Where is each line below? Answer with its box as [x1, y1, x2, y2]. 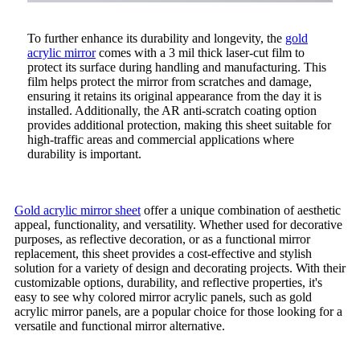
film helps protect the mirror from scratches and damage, [27, 74, 312, 88]
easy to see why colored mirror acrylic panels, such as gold [14, 289, 312, 304]
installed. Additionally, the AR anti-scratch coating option [27, 103, 317, 117]
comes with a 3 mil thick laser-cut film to [96, 45, 305, 59]
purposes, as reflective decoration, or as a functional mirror [14, 231, 310, 246]
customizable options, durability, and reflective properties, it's [14, 275, 322, 289]
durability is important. [27, 146, 141, 161]
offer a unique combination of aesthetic [141, 202, 341, 217]
